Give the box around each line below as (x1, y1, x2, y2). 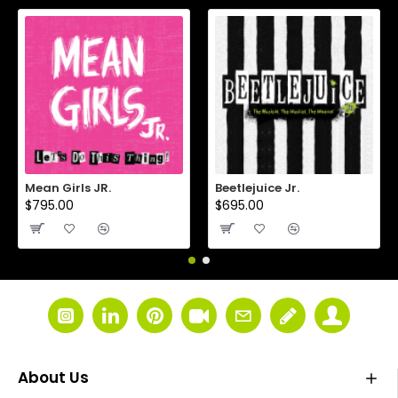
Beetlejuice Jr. (215, 179, 299, 196)
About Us (18, 367, 89, 388)
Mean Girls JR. (25, 179, 111, 196)
